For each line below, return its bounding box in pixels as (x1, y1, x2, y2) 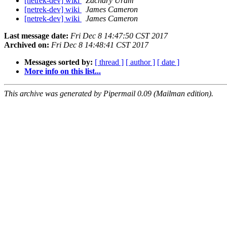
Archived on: (4, 41, 49, 50)
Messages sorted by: (24, 58, 93, 67)
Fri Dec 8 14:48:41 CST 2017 (51, 41, 148, 50)
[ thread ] (95, 58, 124, 67)
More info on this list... (24, 67, 101, 76)
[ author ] (126, 58, 155, 67)
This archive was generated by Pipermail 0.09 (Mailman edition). (4, 89, 213, 98)
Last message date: (4, 31, 68, 41)
